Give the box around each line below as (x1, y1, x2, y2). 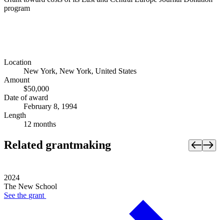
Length (4, 111, 26, 120)
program (4, 3, 30, 12)
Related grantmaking (4, 138, 111, 152)
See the (4, 191, 28, 200)
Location (4, 58, 31, 67)
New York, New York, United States (24, 67, 137, 76)
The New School (4, 182, 57, 191)
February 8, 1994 (24, 102, 77, 111)
